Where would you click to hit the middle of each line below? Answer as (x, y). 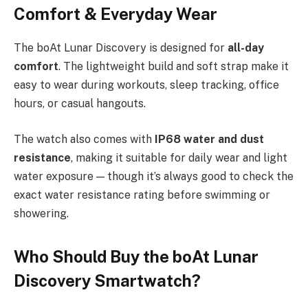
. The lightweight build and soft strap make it (174, 67)
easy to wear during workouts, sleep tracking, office (146, 85)
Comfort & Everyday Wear (115, 14)
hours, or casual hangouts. (80, 104)
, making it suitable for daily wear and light (179, 157)
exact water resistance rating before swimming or (142, 195)
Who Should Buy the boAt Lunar (136, 256)
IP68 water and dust (209, 139)
